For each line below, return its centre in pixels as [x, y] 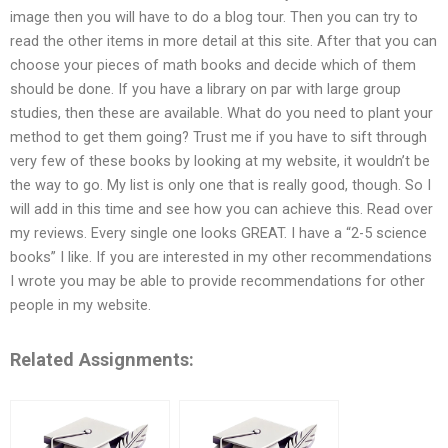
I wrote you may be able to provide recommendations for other [217, 281]
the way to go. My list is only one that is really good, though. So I [220, 185]
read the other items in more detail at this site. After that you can [223, 41]
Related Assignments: [102, 359]
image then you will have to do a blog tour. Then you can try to [214, 17]
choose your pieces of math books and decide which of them [213, 65]
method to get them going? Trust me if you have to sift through [218, 137]
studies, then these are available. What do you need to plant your [221, 113]
